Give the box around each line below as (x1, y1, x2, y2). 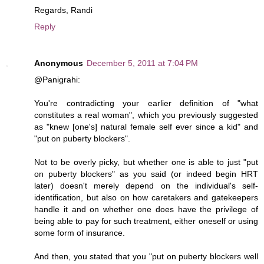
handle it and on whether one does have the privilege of (34, 204, 258, 214)
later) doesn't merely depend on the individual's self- (34, 180, 258, 190)
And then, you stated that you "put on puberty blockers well (34, 251, 258, 261)
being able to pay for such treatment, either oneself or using (34, 216, 258, 226)
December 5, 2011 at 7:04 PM (87, 58, 198, 68)
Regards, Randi (34, 5, 93, 15)
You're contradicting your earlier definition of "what (34, 98, 258, 108)
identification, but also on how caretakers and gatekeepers (34, 192, 258, 202)
